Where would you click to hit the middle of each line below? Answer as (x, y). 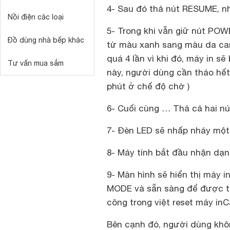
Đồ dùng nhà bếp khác (46, 40)
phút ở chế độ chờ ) (148, 86)
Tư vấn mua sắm (36, 63)
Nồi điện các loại (36, 17)
